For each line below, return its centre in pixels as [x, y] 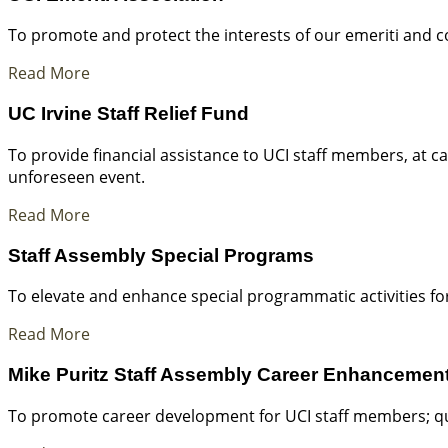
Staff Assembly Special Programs [161, 255]
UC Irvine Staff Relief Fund [128, 114]
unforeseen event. [76, 176]
